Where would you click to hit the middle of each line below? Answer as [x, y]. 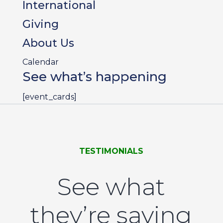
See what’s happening [94, 77]
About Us [48, 43]
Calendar [40, 62]
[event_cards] [49, 97]
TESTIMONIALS [111, 151]
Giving [40, 24]
